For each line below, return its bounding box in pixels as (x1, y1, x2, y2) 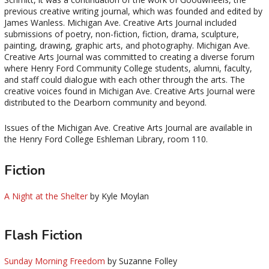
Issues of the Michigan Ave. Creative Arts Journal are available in (4, 121, 252, 133)
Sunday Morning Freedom (4, 255, 105, 267)
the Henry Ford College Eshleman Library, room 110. (4, 133, 208, 145)
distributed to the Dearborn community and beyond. (4, 96, 207, 108)
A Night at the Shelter (4, 190, 88, 202)
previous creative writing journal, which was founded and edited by (4, 5, 262, 17)
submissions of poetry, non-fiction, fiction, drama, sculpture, (4, 28, 239, 40)
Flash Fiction (4, 226, 82, 245)
